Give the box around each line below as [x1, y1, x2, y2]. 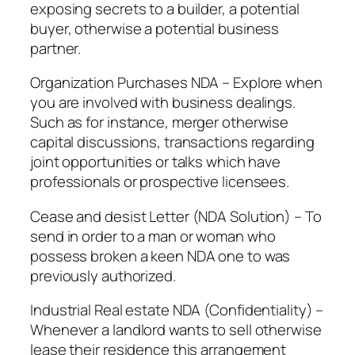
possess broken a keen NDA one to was [30, 245, 291, 266]
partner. [30, 37, 82, 59]
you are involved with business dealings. [30, 92, 296, 113]
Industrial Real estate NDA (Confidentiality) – [30, 300, 324, 321]
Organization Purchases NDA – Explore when [30, 72, 323, 94]
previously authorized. [30, 265, 176, 286]
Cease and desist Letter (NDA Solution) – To [30, 205, 322, 227]
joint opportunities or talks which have [30, 151, 281, 173]
